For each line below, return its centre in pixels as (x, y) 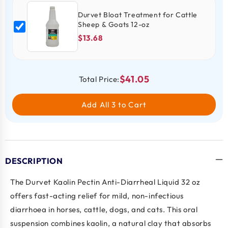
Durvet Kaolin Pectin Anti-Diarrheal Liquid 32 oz (113, 182)
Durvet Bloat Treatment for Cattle (138, 15)
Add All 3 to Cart (114, 104)
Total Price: (99, 79)
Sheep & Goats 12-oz (114, 24)
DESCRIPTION (34, 161)
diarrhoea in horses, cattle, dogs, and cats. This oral (104, 210)
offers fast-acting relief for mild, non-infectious (97, 196)
